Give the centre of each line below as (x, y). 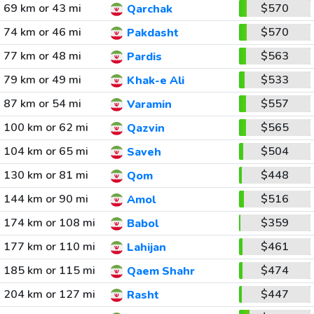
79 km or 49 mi (42, 80)
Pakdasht (152, 33)
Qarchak (149, 9)
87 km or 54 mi (42, 104)
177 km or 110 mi (49, 247)
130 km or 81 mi (46, 175)
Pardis (144, 57)
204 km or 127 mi (49, 294)
